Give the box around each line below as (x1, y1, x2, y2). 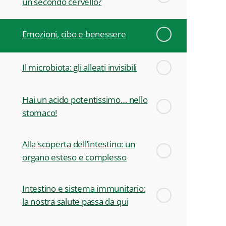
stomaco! (22, 106, 58, 119)
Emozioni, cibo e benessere (22, 28, 126, 40)
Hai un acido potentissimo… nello (22, 93, 148, 105)
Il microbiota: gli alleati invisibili (22, 61, 137, 73)
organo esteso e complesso (22, 151, 127, 163)
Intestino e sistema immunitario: (22, 182, 146, 194)
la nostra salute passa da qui (22, 195, 129, 207)
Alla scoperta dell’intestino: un (22, 138, 135, 150)
